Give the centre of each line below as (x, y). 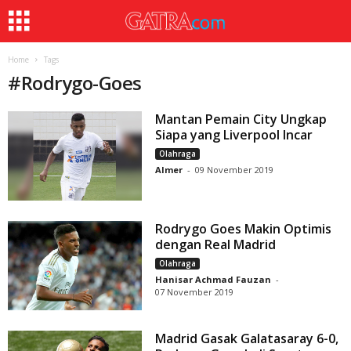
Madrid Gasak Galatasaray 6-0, (247, 339)
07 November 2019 (195, 292)
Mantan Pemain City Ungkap (241, 119)
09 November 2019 (235, 170)
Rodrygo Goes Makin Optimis (244, 229)
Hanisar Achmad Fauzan (213, 280)
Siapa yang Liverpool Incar (234, 135)
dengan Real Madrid (216, 245)
